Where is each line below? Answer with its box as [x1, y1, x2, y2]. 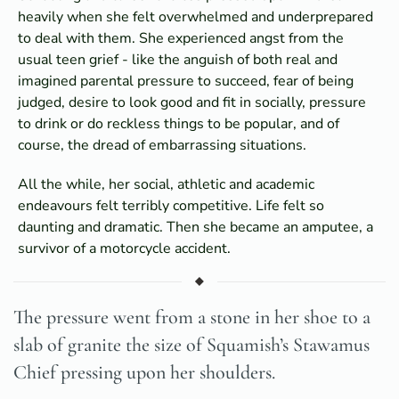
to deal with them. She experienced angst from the [18, 28, 344, 48]
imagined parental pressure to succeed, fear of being [18, 70, 354, 91]
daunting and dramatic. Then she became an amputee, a [18, 216, 373, 237]
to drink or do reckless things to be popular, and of [18, 113, 339, 134]
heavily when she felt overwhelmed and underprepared [18, 6, 373, 27]
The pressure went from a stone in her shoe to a [13, 305, 370, 329]
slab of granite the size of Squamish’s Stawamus [13, 332, 370, 356]
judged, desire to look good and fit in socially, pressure [18, 92, 366, 112]
